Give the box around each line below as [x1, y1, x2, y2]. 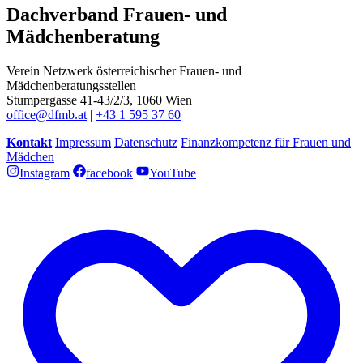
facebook [86, 165, 133, 180]
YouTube [149, 165, 196, 180]
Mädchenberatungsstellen [6, 78, 136, 92]
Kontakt [6, 135, 52, 149]
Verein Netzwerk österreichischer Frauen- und [6, 63, 241, 78]
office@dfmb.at [6, 107, 87, 122]
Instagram [19, 165, 70, 180]
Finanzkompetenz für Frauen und [181, 135, 351, 149]
